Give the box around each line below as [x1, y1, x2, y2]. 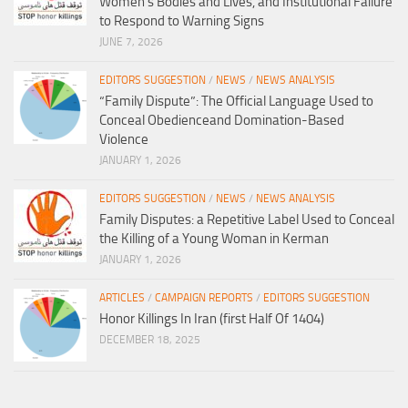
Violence [99, 131, 148, 148]
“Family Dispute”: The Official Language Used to [99, 93, 373, 110]
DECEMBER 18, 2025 [99, 333, 200, 347]
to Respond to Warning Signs [99, 13, 264, 30]
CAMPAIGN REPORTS [155, 291, 253, 305]
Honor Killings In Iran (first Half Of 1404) [99, 311, 324, 328]
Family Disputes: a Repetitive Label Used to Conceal [99, 211, 394, 229]
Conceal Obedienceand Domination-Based [99, 112, 344, 129]
